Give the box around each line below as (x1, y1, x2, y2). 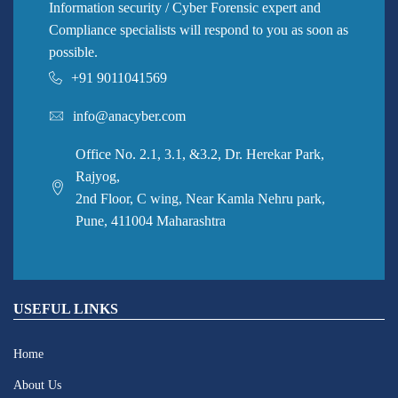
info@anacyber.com (73, 108, 186, 123)
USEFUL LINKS (13, 301, 118, 316)
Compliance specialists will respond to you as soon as (49, 22, 348, 37)
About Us (13, 378, 61, 392)
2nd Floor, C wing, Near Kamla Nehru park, (76, 191, 325, 206)
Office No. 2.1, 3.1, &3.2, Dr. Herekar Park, (76, 147, 324, 162)
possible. (49, 44, 98, 60)
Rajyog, (76, 169, 120, 184)
